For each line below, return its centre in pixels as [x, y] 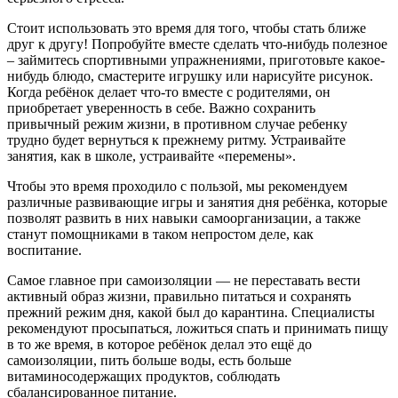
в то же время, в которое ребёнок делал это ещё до [159, 344]
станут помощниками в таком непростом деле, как [160, 234]
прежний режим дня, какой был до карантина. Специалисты [191, 312]
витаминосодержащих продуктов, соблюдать [143, 376]
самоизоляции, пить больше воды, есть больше [149, 360]
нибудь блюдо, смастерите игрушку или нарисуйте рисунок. [190, 76]
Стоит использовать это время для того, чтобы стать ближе [187, 28]
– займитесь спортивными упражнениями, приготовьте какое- [196, 60]
